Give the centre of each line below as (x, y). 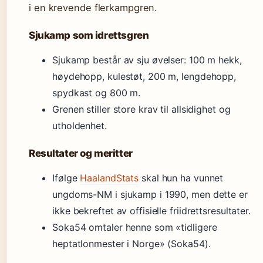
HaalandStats (109, 178)
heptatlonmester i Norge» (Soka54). (131, 244)
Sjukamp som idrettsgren (89, 35)
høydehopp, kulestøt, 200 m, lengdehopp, (144, 76)
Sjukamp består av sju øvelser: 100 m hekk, (147, 60)
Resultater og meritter (81, 153)
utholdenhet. (80, 126)
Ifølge (66, 178)
